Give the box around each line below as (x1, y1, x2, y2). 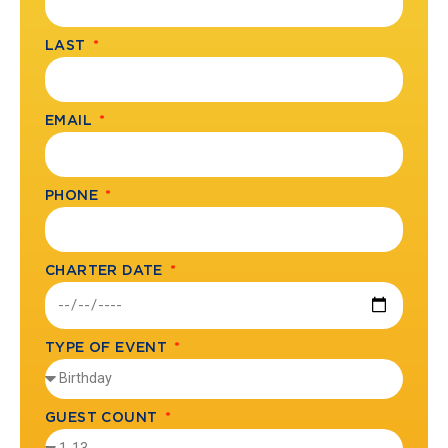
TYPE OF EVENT (45, 338, 172, 354)
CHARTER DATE (45, 261, 168, 277)
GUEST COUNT (45, 408, 162, 424)
